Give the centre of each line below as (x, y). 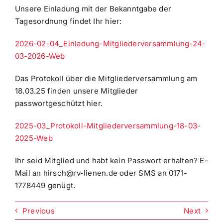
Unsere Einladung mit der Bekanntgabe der (93, 9)
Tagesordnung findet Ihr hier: (68, 21)
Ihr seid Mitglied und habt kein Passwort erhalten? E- (111, 161)
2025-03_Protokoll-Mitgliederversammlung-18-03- (108, 126)
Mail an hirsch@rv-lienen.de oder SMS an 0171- (101, 173)
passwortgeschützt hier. (59, 104)
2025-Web (34, 138)
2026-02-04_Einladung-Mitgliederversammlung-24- (110, 44)
